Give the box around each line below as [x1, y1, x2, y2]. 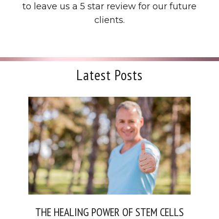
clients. [94, 15, 125, 25]
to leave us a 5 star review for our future [22, 1, 197, 12]
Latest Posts [76, 66, 143, 84]
